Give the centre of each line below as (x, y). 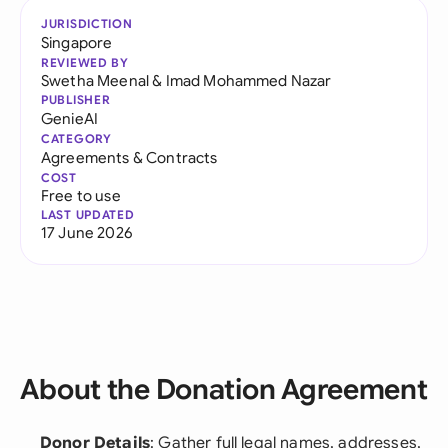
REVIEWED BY (85, 62)
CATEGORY (76, 138)
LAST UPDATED (88, 214)
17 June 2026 (86, 232)
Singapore (77, 42)
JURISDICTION (87, 23)
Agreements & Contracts (129, 157)
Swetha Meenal (95, 80)
